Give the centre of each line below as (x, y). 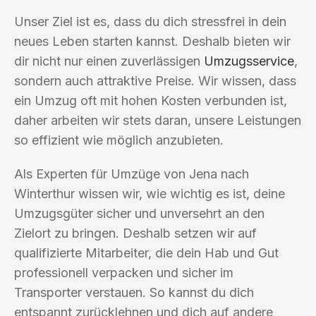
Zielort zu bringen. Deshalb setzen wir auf (135, 233)
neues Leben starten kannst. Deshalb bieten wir (152, 41)
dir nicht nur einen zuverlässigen (109, 61)
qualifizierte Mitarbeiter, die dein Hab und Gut (146, 253)
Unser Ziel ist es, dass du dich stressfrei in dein (150, 21)
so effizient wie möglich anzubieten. (119, 140)
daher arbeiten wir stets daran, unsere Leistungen (158, 120)
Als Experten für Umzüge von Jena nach (132, 174)
